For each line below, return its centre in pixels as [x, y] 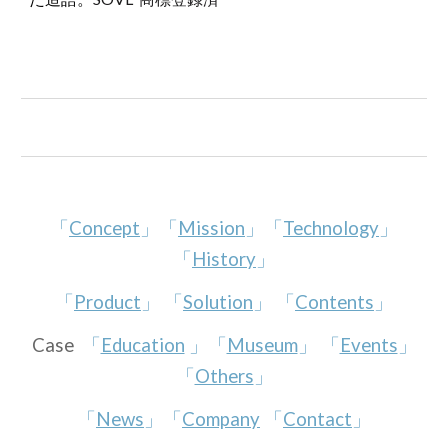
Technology [331, 228]
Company [221, 419]
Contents [334, 302]
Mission [211, 228]
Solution [218, 302]
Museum [262, 345]
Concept [104, 228]
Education [142, 345]
